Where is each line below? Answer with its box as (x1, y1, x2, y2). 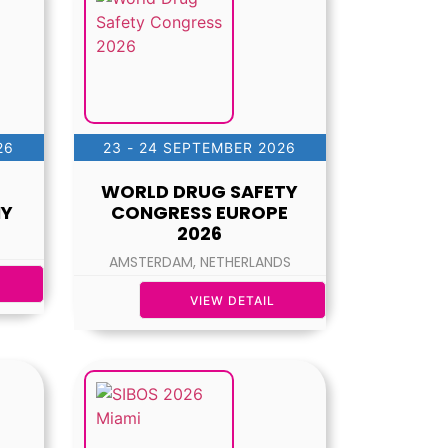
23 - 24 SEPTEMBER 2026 (103, 139, 297, 157)
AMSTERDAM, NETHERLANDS (108, 252, 291, 273)
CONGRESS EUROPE (111, 200, 289, 226)
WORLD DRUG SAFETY (101, 179, 299, 205)
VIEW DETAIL (190, 293, 275, 309)
